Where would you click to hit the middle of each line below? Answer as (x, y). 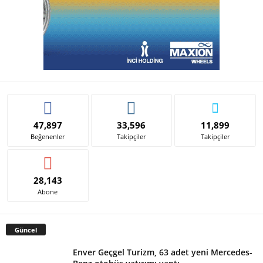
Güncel (26, 230)
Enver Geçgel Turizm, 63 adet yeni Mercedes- (163, 252)
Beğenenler (48, 136)
